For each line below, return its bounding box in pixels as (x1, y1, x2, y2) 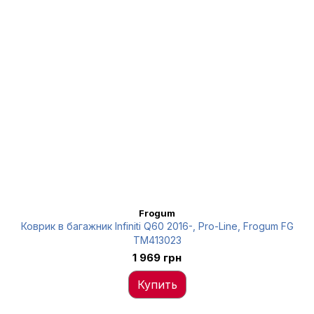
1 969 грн (132, 251, 182, 264)
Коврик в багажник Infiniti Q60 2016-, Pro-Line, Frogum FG (20, 220, 294, 232)
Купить (137, 278, 177, 292)
